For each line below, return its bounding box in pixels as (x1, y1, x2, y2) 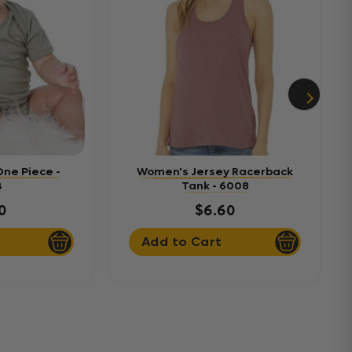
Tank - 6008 (181, 178, 249, 193)
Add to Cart (141, 233, 222, 251)
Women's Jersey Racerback (137, 163, 293, 179)
